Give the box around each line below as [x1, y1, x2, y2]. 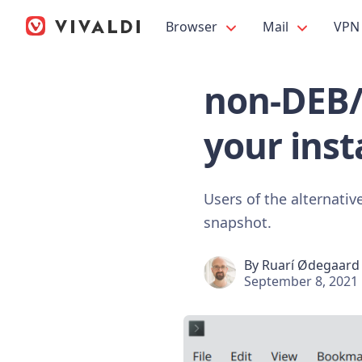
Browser [166, 18, 221, 36]
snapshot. [204, 212, 271, 232]
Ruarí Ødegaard [262, 255, 360, 274]
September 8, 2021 [244, 271, 358, 290]
